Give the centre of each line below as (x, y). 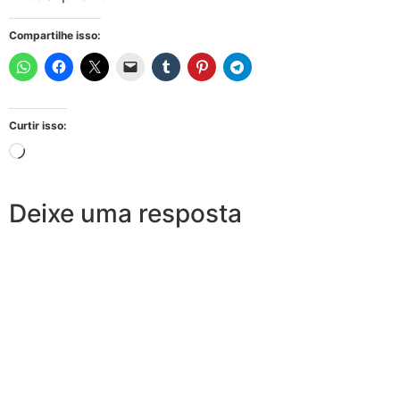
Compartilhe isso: (55, 35)
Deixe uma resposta (125, 213)
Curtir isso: (38, 125)
